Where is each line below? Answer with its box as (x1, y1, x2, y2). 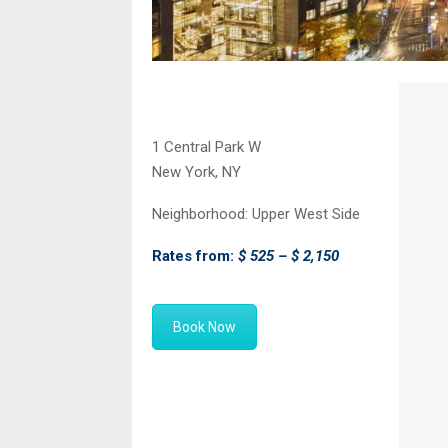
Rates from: (152, 247, 238, 266)
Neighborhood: (152, 205, 248, 224)
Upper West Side (248, 205, 360, 224)
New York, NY (152, 163, 241, 182)
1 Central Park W (152, 138, 261, 157)
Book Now (173, 319, 236, 336)
